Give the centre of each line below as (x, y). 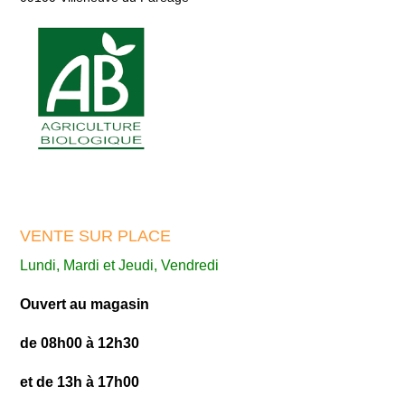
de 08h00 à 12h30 (80, 343)
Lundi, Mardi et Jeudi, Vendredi (120, 265)
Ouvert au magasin (85, 304)
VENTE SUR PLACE (96, 235)
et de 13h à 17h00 (80, 381)
